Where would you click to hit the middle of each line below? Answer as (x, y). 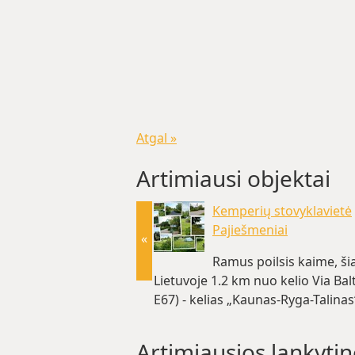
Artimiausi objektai (233, 178)
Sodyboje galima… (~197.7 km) (244, 319)
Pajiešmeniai (250, 230)
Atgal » (157, 138)
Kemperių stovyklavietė (282, 211)
